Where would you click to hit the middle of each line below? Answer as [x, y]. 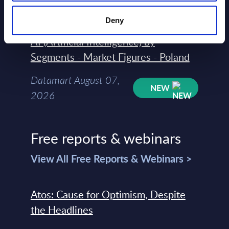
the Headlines [62, 210]
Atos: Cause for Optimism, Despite [108, 194]
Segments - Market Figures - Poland [110, 57]
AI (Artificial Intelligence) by [93, 42]
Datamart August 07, [75, 80]
